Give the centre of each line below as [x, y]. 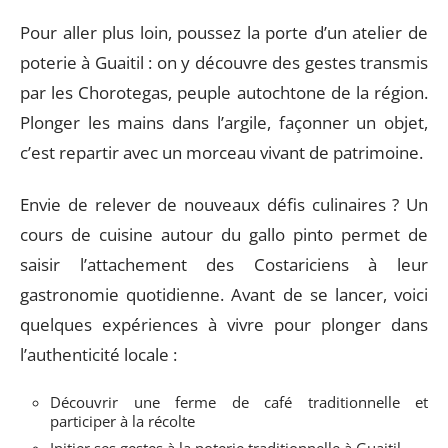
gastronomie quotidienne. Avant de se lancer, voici [224, 295]
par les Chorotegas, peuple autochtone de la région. [224, 92]
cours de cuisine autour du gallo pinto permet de [224, 235]
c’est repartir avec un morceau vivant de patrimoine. [221, 152]
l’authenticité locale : [98, 355]
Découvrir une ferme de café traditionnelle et [239, 401]
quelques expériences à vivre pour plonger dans [224, 325]
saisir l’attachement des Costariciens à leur [224, 265]
